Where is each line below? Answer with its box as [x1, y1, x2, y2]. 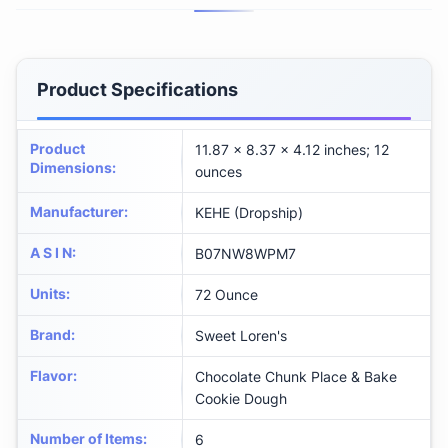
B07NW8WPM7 [195, 245, 296, 263]
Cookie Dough [195, 390, 287, 408]
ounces [195, 163, 242, 181]
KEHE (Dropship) [195, 204, 303, 222]
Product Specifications [37, 79, 238, 101]
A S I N [30, 244, 72, 262]
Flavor [30, 367, 73, 385]
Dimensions [30, 159, 112, 177]
